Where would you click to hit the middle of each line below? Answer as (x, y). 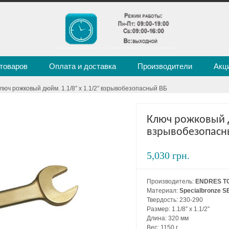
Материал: (163, 190)
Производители (165, 66)
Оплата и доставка (83, 66)
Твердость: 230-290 (175, 200)
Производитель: (171, 181)
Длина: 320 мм (168, 218)
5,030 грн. (168, 155)
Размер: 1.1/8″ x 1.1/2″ (178, 209)
